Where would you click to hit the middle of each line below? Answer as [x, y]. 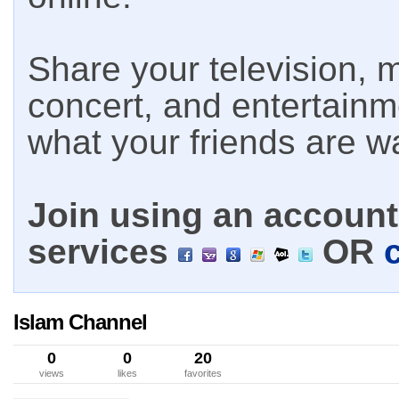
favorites [203, 373]
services [103, 252]
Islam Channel [80, 322]
